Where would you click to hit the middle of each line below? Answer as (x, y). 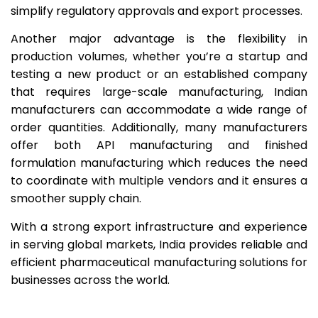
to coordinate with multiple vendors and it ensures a (159, 181)
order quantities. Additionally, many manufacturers (159, 128)
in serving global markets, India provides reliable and (159, 244)
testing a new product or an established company (159, 75)
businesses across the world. (92, 280)
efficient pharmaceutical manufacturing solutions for (159, 262)
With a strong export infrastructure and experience (159, 226)
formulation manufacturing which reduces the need (159, 163)
